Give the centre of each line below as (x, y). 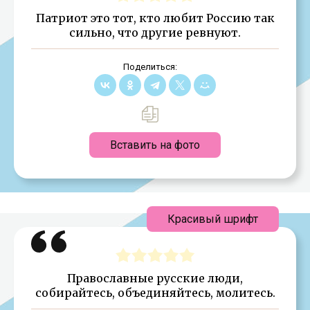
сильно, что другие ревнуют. (155, 32)
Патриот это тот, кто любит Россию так (155, 18)
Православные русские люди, (155, 278)
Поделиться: (150, 66)
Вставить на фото (155, 145)
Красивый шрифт (213, 219)
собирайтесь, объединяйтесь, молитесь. (155, 292)
